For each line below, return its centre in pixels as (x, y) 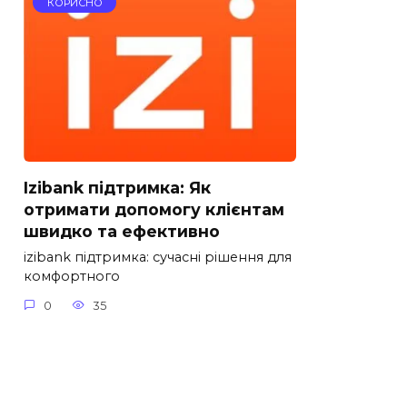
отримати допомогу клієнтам (154, 209)
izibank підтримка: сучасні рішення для (158, 258)
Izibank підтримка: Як (117, 187)
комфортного (72, 277)
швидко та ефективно (122, 231)
